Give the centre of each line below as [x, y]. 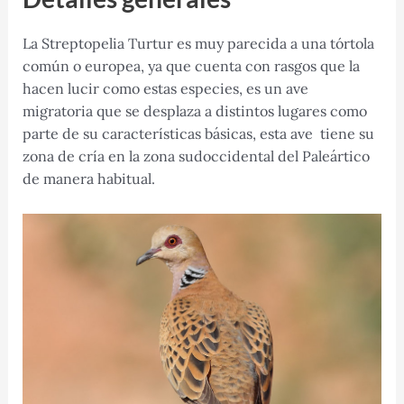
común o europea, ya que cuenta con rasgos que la [191, 66]
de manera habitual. [88, 179]
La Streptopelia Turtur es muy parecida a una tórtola [198, 44]
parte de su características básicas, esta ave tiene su [198, 134]
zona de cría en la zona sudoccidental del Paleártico [196, 156]
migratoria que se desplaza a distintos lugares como [194, 111]
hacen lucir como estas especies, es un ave [165, 89]
